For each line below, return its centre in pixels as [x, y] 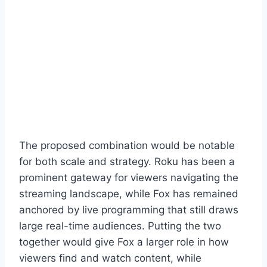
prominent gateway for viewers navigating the [129, 177]
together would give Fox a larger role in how [124, 242]
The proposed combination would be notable [127, 145]
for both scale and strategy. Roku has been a [127, 161]
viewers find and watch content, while [110, 258]
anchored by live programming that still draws [129, 209]
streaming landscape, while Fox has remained [129, 193]
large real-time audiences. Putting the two [120, 226]
